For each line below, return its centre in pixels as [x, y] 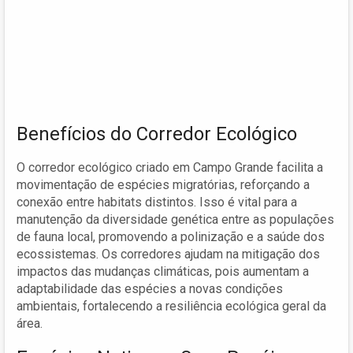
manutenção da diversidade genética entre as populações [175, 219]
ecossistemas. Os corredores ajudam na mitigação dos [168, 254]
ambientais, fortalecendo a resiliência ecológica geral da [171, 306]
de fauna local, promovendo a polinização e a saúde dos [171, 236]
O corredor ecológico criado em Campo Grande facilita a [170, 167]
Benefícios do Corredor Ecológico [157, 134]
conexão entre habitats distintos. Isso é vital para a [157, 202]
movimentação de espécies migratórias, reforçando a [163, 184]
